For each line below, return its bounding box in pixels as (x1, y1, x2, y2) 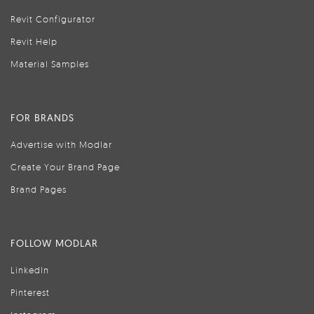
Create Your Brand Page (11, 161, 120, 172)
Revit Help (11, 36, 57, 47)
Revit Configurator (11, 13, 95, 25)
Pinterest (11, 287, 50, 298)
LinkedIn (11, 264, 49, 275)
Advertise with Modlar (11, 139, 112, 150)
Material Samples (11, 58, 89, 69)
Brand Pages (11, 184, 67, 195)
